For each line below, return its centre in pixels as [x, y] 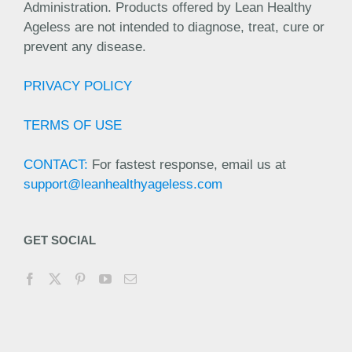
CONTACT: [56, 164]
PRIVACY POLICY [78, 86]
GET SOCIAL [60, 240]
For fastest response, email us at [187, 164]
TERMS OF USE [73, 125]
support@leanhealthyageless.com [123, 184]
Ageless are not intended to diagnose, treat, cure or [174, 27]
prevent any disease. [85, 46]
